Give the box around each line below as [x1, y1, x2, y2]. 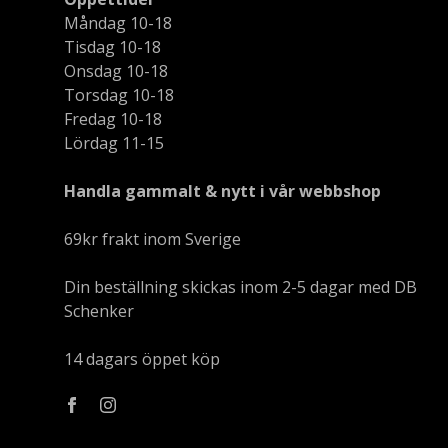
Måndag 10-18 [64, 11, 172, 34]
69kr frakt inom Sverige [64, 227, 241, 250]
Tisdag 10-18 [64, 35, 161, 58]
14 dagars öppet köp [64, 347, 220, 370]
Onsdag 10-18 [64, 59, 168, 82]
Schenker [64, 299, 134, 322]
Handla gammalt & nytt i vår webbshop [64, 179, 381, 202]
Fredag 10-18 [64, 107, 162, 130]
